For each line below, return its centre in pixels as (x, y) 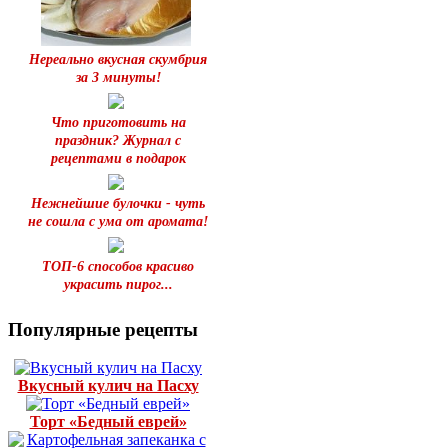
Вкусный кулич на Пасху (108, 386)
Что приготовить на (118, 122)
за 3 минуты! (118, 77)
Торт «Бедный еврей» (108, 422)
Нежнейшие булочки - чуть (118, 203)
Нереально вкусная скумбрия (118, 59)
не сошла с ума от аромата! (118, 221)
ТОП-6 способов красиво (118, 266)
